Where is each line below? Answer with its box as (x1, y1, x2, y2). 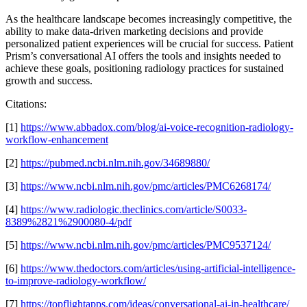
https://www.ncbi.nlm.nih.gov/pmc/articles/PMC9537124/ (21, 238, 271, 251)
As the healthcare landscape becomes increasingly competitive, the (5, 12, 292, 25)
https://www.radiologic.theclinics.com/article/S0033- (21, 203, 247, 215)
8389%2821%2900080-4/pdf (5, 215, 132, 228)
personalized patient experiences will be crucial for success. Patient (5, 37, 293, 49)
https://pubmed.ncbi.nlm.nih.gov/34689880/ (21, 156, 210, 169)
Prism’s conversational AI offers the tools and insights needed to (5, 49, 281, 62)
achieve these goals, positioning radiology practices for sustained (5, 62, 284, 74)
